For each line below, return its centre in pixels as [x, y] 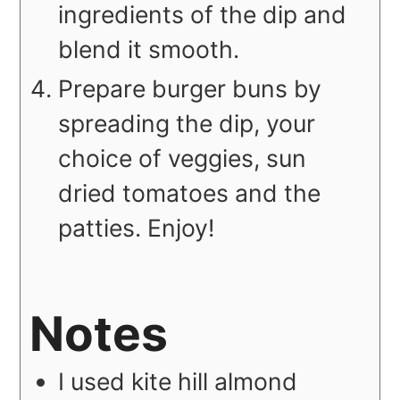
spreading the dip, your [187, 124]
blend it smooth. [149, 50]
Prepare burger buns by [190, 89]
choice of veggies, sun [183, 158]
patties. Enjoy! [137, 228]
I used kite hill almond [178, 381]
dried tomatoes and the [190, 193]
